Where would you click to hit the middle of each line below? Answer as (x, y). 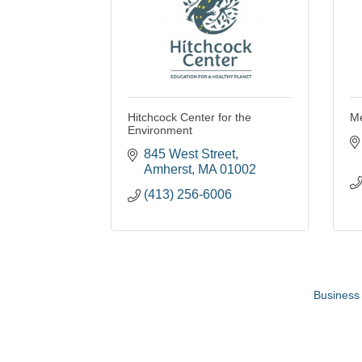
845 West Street (189, 154)
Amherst (168, 170)
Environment (160, 130)
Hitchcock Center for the (189, 118)
